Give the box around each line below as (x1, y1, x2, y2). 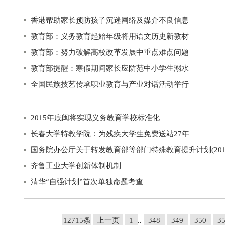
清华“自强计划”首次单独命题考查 (31, 178, 143, 186)
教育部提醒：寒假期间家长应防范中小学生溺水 (31, 64, 189, 72)
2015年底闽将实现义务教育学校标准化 (31, 114, 160, 122)
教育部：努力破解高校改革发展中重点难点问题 (31, 48, 189, 56)
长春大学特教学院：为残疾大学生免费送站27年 (31, 130, 189, 138)
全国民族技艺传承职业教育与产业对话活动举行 (31, 80, 189, 88)
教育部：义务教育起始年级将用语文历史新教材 (31, 32, 189, 40)
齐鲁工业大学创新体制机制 (31, 162, 121, 170)
